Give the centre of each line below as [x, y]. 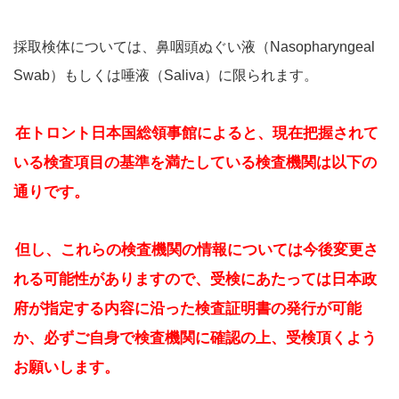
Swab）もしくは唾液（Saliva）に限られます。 [166, 75]
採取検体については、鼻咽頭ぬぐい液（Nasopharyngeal [194, 46]
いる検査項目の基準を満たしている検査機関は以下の [195, 162]
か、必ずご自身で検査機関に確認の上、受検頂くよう [195, 338]
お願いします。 [66, 367]
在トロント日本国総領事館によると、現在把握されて [197, 133]
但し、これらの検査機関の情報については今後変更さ [197, 249]
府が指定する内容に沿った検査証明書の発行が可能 [187, 308]
